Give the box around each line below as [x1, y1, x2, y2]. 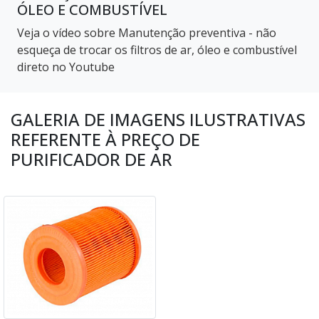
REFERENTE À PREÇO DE [11, 127, 200, 151]
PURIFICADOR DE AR [11, 147, 172, 171]
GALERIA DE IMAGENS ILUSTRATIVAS [11, 107, 305, 131]
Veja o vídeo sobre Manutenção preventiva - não [17, 24, 276, 41]
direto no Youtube [17, 58, 115, 75]
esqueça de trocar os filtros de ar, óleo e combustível [17, 41, 297, 58]
